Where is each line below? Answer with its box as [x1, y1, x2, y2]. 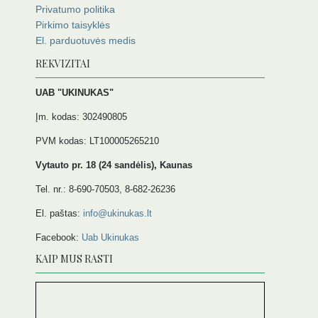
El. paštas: [35, 208, 83, 219]
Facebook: [35, 232, 82, 243]
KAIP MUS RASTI [35, 252, 113, 266]
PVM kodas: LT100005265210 [35, 136, 159, 147]
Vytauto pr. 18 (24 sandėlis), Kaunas [35, 160, 192, 171]
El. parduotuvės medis [35, 35, 136, 47]
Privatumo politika [35, 4, 115, 16]
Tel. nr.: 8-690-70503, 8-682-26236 [35, 184, 175, 195]
